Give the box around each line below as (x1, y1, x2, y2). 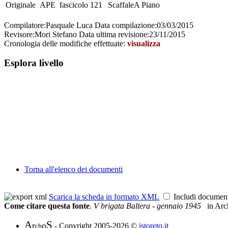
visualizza (127, 39, 160, 48)
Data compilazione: (95, 20, 157, 30)
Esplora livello (4, 58, 64, 69)
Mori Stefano (35, 30, 79, 39)
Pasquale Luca (46, 20, 95, 30)
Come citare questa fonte (4, 202, 90, 210)
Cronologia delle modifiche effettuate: (4, 39, 127, 48)
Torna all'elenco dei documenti (24, 165, 123, 174)
